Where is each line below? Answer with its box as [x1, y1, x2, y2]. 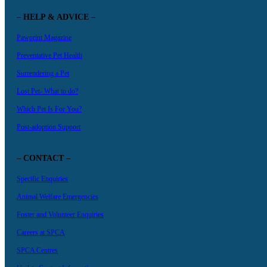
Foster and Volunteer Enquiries [17, 210, 104, 219]
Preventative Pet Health [17, 51, 82, 60]
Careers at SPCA [17, 228, 65, 237]
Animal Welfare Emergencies [17, 193, 98, 201]
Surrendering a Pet [17, 69, 69, 78]
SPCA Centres [17, 246, 58, 255]
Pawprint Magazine [17, 33, 72, 42]
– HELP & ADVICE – [17, 13, 95, 22]
